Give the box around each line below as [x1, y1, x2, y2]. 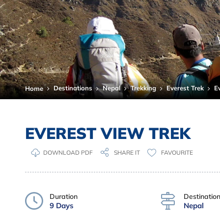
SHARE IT [114, 149, 140, 156]
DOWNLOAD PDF [43, 148, 93, 156]
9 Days [50, 201, 74, 210]
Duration [50, 192, 78, 201]
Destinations [54, 84, 92, 92]
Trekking [131, 84, 156, 92]
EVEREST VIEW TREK [25, 123, 191, 143]
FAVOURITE [161, 148, 193, 156]
